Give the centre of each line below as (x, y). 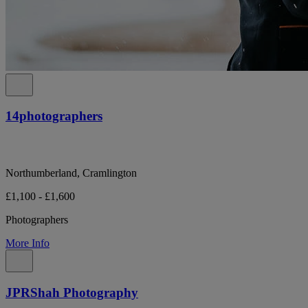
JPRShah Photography (72, 292)
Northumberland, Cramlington (71, 173)
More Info (27, 243)
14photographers (54, 116)
